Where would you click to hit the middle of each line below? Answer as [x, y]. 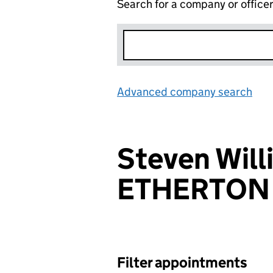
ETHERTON [193, 189]
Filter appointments [182, 262]
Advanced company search [185, 92]
